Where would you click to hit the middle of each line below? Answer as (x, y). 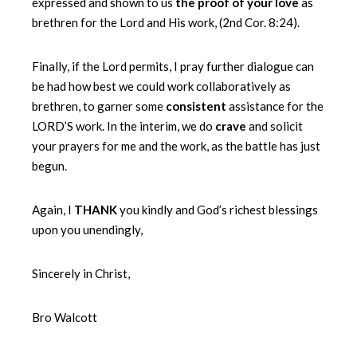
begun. (49, 166)
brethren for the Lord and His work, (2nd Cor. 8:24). (166, 23)
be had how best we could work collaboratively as (161, 86)
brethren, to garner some (99, 106)
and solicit (275, 126)
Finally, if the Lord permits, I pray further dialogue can (173, 67)
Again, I (53, 210)
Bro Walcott (65, 318)
